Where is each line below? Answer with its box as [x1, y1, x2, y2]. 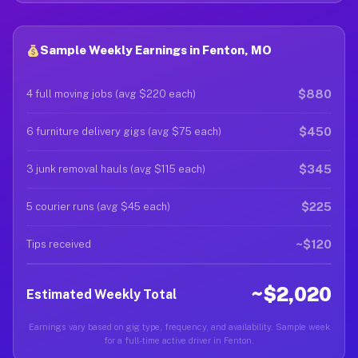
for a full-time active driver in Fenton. [104, 336, 254, 345]
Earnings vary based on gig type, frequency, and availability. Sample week [28, 322, 330, 332]
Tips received [26, 238, 91, 250]
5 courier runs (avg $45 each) [26, 201, 170, 213]
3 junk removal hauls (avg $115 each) [26, 163, 205, 175]
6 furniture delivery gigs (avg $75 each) [26, 125, 221, 137]
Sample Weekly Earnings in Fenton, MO [40, 43, 272, 57]
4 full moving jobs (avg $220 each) [26, 88, 196, 100]
